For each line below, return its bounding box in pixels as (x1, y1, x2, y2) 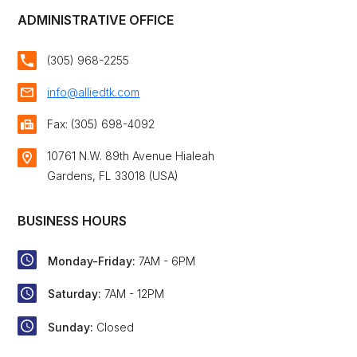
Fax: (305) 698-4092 (47, 117, 155, 131)
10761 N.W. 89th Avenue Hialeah (47, 149, 214, 163)
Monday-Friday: (45, 254, 139, 269)
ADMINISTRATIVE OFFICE (18, 12, 174, 29)
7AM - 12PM (104, 287, 164, 301)
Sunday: (45, 320, 96, 334)
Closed (96, 320, 134, 334)
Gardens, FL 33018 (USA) (47, 169, 178, 183)
